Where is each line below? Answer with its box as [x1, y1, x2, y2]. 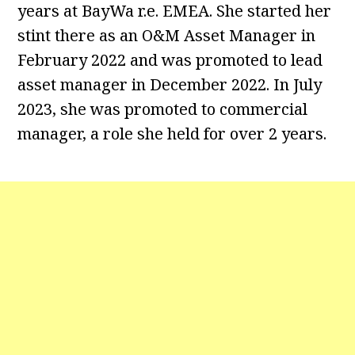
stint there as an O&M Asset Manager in [17, 25, 316, 47]
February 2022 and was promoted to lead [17, 49, 323, 71]
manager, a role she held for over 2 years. [17, 123, 327, 145]
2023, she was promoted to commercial [17, 98, 308, 120]
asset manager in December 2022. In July [17, 74, 323, 96]
